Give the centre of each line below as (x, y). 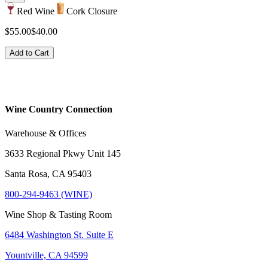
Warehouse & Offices (45, 133)
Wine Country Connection (59, 109)
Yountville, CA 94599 (46, 255)
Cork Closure (92, 11)
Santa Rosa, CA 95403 (48, 173)
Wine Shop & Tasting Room (58, 214)
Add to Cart (29, 53)
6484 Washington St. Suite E (59, 234)
